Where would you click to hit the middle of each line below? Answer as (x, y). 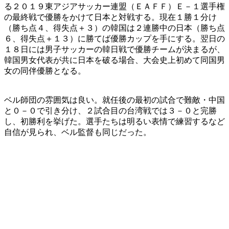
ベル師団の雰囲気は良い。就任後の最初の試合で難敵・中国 (114, 100)
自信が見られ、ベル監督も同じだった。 (78, 132)
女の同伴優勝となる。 (45, 71)
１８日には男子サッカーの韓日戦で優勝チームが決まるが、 (114, 49)
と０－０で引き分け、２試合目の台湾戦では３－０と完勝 (110, 110)
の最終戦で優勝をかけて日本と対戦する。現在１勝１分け (110, 17)
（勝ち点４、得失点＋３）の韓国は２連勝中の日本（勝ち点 (114, 28)
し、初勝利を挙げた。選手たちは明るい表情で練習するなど (114, 121)
